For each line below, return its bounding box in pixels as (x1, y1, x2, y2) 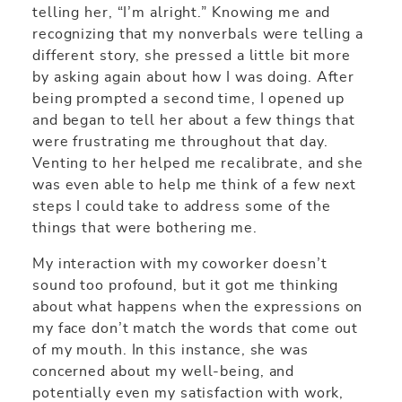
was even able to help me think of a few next (32, 177, 357, 192)
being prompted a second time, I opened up (32, 91, 345, 106)
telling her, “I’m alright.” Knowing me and (32, 4, 331, 20)
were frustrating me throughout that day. (32, 134, 328, 149)
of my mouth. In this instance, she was (32, 342, 309, 357)
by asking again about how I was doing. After (32, 69, 355, 84)
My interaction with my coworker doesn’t (32, 256, 328, 271)
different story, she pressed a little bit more (32, 48, 351, 63)
